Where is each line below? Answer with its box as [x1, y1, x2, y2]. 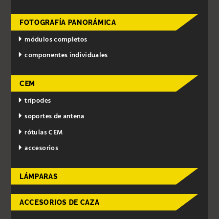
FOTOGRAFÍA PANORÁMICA [19, 18, 116, 26]
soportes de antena [24, 111, 85, 123]
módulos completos [24, 34, 88, 45]
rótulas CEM [24, 127, 63, 138]
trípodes [24, 95, 51, 107]
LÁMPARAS [19, 173, 58, 181]
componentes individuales [24, 50, 108, 62]
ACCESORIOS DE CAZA [19, 198, 100, 207]
